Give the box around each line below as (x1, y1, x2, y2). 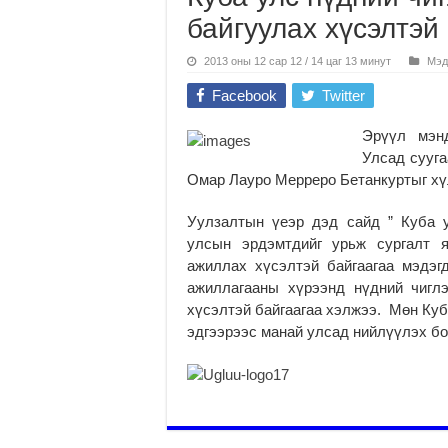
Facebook (212, 86, 277, 104)
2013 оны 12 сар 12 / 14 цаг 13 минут (204, 54, 391, 67)
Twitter (322, 86, 365, 104)
